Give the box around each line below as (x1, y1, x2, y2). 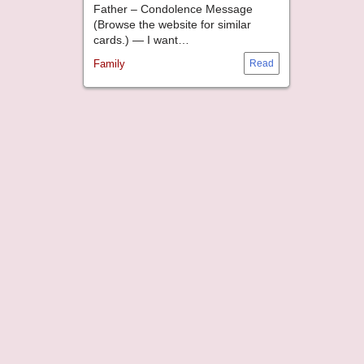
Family (93, 57, 125, 70)
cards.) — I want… (93, 32, 193, 46)
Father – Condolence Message (93, 2, 253, 15)
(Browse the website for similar (93, 17, 251, 31)
